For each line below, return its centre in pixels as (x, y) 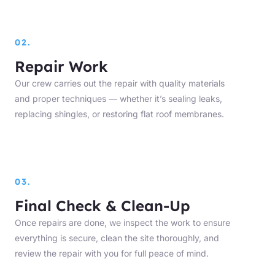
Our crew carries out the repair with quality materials (120, 83)
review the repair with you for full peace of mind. (112, 254)
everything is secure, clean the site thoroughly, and (117, 238)
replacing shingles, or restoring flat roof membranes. (119, 114)
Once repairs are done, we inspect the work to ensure (122, 223)
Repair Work (61, 67)
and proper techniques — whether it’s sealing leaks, (118, 99)
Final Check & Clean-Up (103, 206)
